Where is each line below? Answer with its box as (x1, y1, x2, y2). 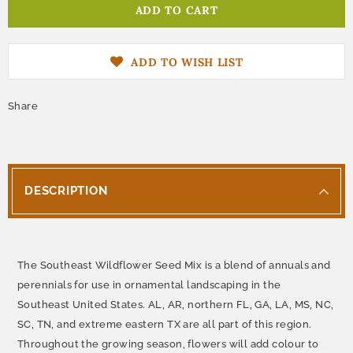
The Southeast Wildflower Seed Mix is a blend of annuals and (17, 259, 331, 272)
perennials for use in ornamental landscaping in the (17, 279, 281, 292)
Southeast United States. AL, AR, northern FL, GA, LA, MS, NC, (17, 299, 334, 311)
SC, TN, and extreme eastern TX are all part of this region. (17, 318, 312, 331)
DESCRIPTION (24, 184, 108, 199)
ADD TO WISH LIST (131, 55, 243, 70)
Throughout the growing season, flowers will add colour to (17, 338, 319, 351)
